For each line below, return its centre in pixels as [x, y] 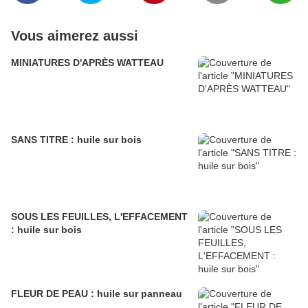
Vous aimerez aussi [75, 36]
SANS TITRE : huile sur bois [76, 140]
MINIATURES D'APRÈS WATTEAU [87, 63]
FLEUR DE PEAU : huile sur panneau [97, 294]
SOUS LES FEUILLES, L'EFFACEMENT [99, 217]
